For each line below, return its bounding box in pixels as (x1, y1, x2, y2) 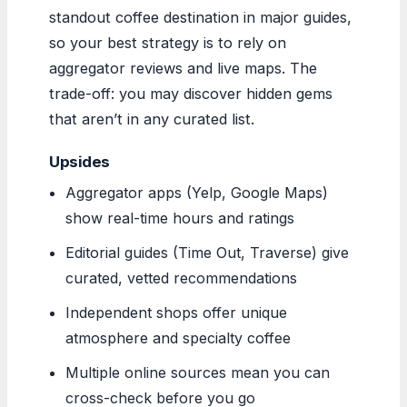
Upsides (49, 152, 111, 171)
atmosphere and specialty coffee (65, 328, 292, 347)
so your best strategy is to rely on (49, 33, 286, 52)
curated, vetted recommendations (65, 268, 298, 287)
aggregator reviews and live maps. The (49, 58, 317, 77)
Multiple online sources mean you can (65, 362, 331, 382)
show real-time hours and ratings (65, 208, 295, 227)
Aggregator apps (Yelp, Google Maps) (65, 183, 329, 202)
